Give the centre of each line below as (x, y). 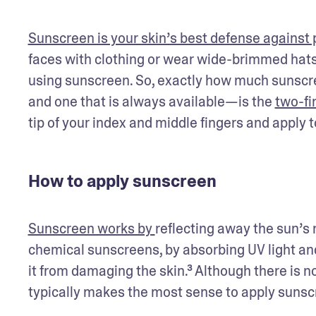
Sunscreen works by (91, 228)
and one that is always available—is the (151, 101)
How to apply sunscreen (122, 181)
